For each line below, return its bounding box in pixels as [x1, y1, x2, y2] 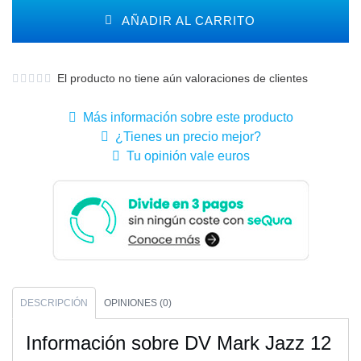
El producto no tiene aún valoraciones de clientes [51, 72, 308, 85]
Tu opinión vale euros [119, 149, 250, 164]
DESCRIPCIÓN [20, 297, 88, 309]
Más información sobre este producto [76, 110, 293, 125]
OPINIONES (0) [104, 297, 172, 309]
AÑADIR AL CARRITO [113, 14, 256, 28]
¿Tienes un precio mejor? [108, 130, 261, 144]
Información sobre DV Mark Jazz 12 [26, 332, 331, 355]
